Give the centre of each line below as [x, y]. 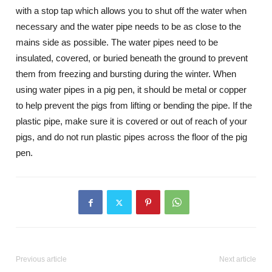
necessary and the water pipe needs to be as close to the [129, 26]
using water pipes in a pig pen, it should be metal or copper [131, 90]
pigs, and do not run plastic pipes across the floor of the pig [132, 137]
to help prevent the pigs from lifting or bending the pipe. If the [134, 105]
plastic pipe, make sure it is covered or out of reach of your [132, 121]
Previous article [42, 259]
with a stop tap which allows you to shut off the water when [131, 11]
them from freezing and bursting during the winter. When [126, 74]
